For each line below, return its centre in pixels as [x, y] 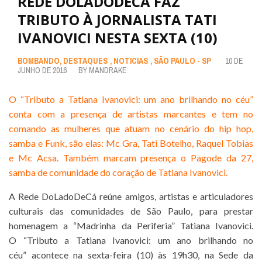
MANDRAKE [108, 70]
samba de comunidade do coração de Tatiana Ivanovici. [118, 173]
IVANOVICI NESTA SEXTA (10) [118, 38]
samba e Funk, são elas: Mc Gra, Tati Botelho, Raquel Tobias [131, 143]
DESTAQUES [85, 61]
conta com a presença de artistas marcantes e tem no [131, 114]
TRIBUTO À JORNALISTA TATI [117, 20]
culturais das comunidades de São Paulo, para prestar [131, 211]
